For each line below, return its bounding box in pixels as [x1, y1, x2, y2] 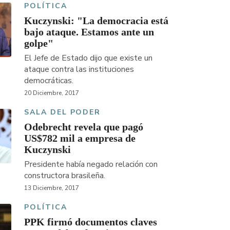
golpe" [24, 37, 53, 49]
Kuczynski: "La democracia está [24, 14, 168, 26]
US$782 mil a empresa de [24, 132, 136, 144]
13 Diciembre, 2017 [24, 183, 79, 192]
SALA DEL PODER [24, 107, 101, 117]
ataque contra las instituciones [24, 63, 134, 75]
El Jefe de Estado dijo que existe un [24, 52, 152, 64]
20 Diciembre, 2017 [24, 88, 79, 97]
